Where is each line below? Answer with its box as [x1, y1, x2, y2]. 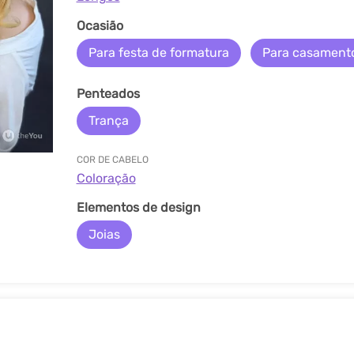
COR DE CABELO [76, 154, 149, 165]
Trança [88, 113, 129, 128]
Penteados [76, 86, 140, 101]
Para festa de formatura [88, 45, 229, 60]
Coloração [76, 171, 136, 186]
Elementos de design [76, 200, 201, 215]
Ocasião [76, 18, 123, 33]
